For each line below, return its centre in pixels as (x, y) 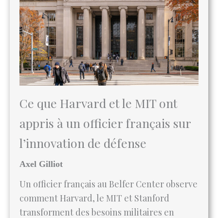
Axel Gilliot (41, 128)
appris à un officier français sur (105, 87)
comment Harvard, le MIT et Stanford (94, 162)
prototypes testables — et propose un (95, 190)
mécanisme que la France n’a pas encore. (101, 204)
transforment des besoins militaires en (97, 176)
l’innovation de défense (83, 107)
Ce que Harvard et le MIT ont (99, 67)
